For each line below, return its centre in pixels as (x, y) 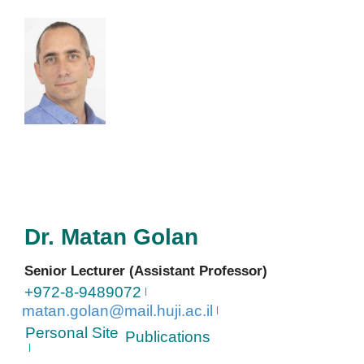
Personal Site (72, 332)
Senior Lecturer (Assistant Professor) (146, 271)
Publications (168, 336)
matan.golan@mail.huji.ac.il (117, 310)
